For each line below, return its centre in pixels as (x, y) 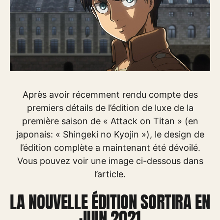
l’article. (110, 174)
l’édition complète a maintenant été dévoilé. (110, 148)
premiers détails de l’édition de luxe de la (110, 108)
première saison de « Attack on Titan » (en (110, 121)
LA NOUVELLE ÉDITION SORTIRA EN (110, 202)
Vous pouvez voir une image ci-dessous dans (110, 161)
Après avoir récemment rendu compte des (110, 95)
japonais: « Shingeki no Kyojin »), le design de (110, 134)
